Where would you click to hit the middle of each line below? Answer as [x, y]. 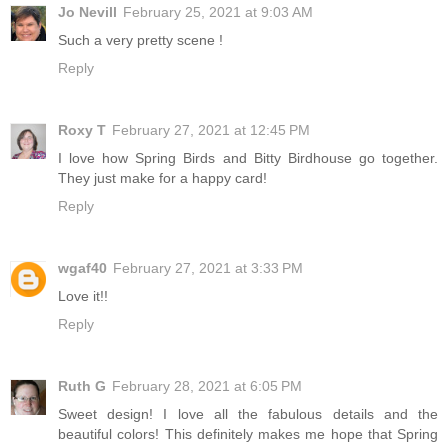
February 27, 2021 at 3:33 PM [208, 267]
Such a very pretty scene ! [140, 39]
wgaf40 [82, 267]
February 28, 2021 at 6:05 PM [207, 385]
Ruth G [82, 385]
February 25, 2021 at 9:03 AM [218, 11]
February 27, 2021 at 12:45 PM [211, 129]
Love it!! [83, 295]
